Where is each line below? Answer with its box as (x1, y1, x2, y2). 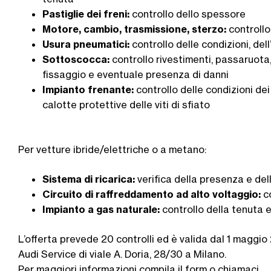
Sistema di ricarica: (42, 172, 135, 185)
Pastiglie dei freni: (42, 7, 132, 20)
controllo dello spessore (132, 7, 248, 20)
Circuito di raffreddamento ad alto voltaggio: (42, 188, 261, 200)
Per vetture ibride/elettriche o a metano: (18, 143, 206, 155)
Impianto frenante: (42, 83, 134, 96)
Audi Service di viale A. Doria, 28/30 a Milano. (18, 247, 226, 260)
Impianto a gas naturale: (42, 203, 160, 215)
